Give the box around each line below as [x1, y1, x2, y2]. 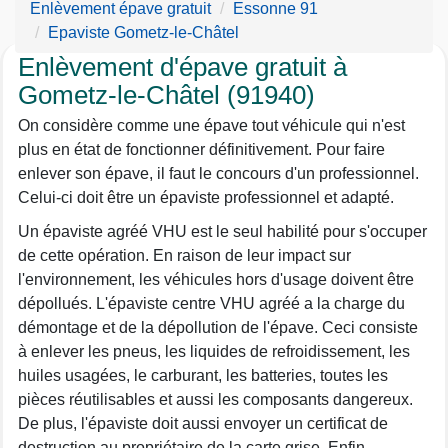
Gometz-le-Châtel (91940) [18, 80, 315, 110]
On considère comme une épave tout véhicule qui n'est [18, 117, 405, 134]
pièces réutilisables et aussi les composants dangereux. [18, 391, 413, 408]
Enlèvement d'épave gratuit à [18, 52, 347, 82]
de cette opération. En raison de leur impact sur [18, 247, 351, 264]
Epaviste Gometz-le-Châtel [48, 24, 239, 41]
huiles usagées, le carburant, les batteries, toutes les [18, 367, 388, 384]
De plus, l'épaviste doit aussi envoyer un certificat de [18, 415, 388, 432]
